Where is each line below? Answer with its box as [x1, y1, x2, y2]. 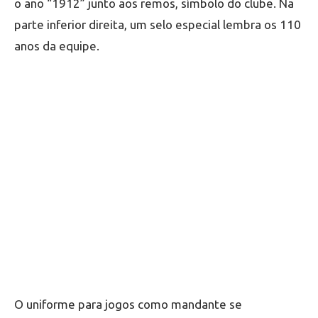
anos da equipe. [14, 38, 99, 53]
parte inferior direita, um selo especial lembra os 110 [14, 17, 301, 31]
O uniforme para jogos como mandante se [14, 297, 242, 311]
